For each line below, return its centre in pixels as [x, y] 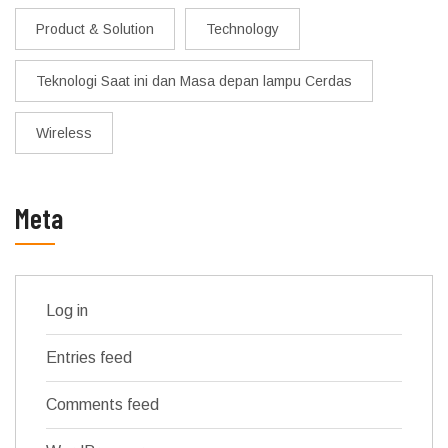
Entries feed [89, 357]
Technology [242, 28]
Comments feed [102, 404]
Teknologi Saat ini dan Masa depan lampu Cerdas [194, 80]
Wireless [64, 132]
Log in [67, 310]
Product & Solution [95, 28]
